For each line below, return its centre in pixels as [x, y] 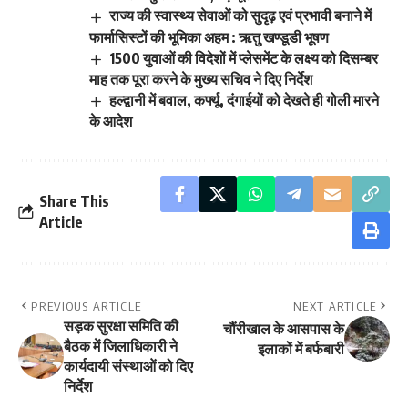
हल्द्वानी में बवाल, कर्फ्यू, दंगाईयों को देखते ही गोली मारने [245, 100]
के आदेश [111, 121]
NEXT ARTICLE [335, 306]
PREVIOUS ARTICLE [87, 306]
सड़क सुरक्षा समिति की [121, 326]
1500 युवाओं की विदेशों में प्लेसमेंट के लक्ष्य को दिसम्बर [244, 58]
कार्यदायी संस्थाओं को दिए [128, 366]
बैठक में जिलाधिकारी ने [121, 346]
